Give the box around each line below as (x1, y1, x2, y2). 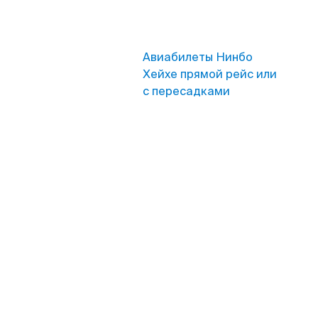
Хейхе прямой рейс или (143, 67, 277, 82)
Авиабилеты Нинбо (143, 50, 253, 65)
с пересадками (143, 84, 230, 99)
